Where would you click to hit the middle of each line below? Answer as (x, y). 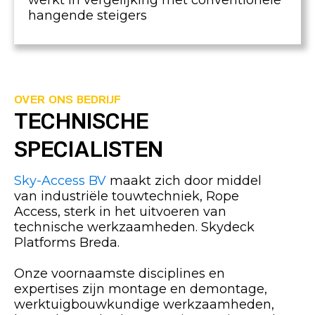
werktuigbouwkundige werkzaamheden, (144, 304)
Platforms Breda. (67, 243)
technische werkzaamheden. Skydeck (134, 227)
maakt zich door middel (184, 181)
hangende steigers (88, 15)
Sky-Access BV (60, 181)
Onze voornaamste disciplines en (120, 274)
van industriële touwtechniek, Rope (127, 196)
